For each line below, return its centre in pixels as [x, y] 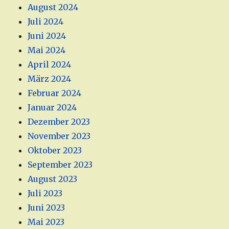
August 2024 [53, 7]
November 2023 [59, 136]
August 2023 [53, 179]
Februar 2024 [55, 93]
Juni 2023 [47, 208]
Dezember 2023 [59, 122]
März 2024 [50, 79]
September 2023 [60, 165]
